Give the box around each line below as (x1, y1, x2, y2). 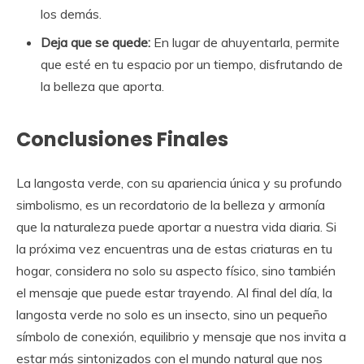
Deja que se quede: (41, 33, 150, 50)
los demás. (41, 5, 102, 22)
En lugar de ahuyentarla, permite (150, 33, 340, 50)
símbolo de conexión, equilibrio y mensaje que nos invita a (16, 327, 346, 344)
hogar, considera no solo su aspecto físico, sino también (16, 262, 336, 279)
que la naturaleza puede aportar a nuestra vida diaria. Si (16, 218, 336, 235)
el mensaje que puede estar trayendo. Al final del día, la (16, 284, 332, 301)
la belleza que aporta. (41, 77, 164, 94)
